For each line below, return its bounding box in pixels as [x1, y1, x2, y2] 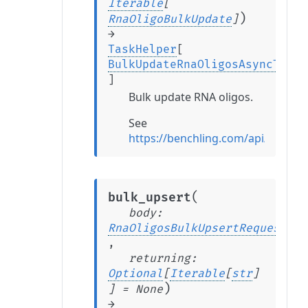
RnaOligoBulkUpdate [108, 12, 232, 26]
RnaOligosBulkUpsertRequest [108, 221, 287, 235]
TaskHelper [108, 43, 177, 56]
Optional [108, 267, 163, 280]
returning [129, 252, 190, 265]
